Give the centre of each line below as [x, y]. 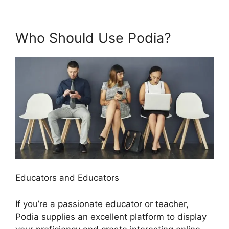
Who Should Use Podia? [93, 38]
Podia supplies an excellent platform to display [111, 216]
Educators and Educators [67, 178]
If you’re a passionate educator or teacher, [102, 204]
